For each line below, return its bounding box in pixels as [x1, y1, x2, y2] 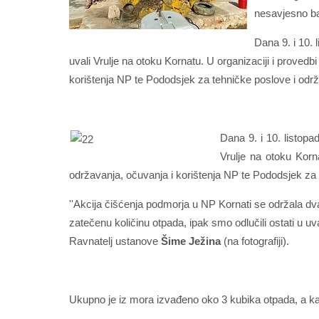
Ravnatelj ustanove [69, 234, 161, 247]
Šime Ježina [161, 234, 224, 247]
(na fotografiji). [224, 234, 292, 247]
